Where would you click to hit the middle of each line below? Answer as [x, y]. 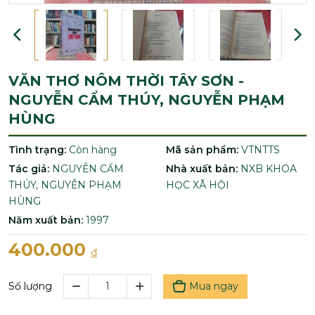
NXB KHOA [269, 169]
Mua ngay [214, 286]
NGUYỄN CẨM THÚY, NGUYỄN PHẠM [147, 100]
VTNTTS [261, 150]
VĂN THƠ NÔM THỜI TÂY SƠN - [126, 81]
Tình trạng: [39, 150]
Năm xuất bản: [47, 220]
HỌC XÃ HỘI [198, 185]
